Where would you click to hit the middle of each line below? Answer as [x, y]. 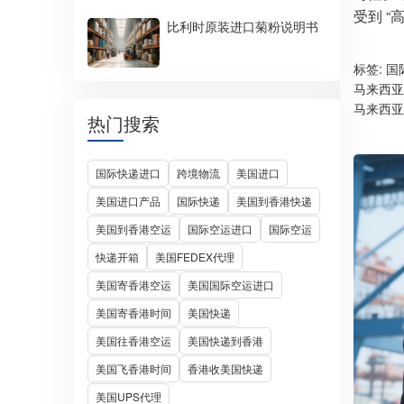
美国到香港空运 [133, 229]
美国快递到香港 [225, 340]
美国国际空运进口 [231, 285]
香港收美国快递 [225, 368]
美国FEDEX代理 [195, 257]
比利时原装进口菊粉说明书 [243, 26]
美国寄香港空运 [133, 285]
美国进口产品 [128, 201]
